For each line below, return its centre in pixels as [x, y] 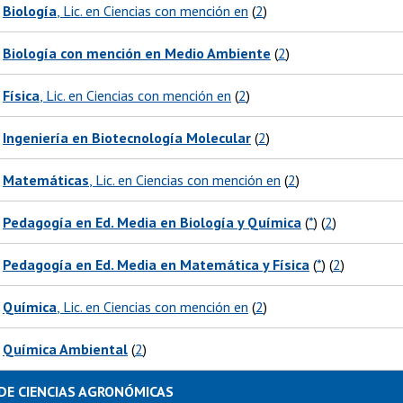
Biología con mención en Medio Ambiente [137, 54]
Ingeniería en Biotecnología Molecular [127, 138]
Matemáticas [46, 180]
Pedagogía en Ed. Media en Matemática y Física [156, 265]
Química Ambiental [65, 349]
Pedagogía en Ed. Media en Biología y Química [152, 223]
